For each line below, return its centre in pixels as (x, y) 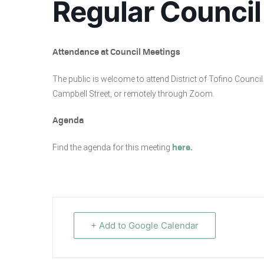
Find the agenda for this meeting (112, 147)
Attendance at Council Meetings (116, 52)
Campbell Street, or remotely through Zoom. (133, 93)
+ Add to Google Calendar (145, 225)
